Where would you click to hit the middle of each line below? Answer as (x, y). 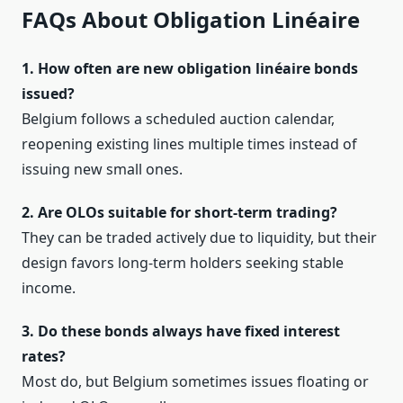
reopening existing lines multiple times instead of (189, 144)
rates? (44, 357)
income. (49, 288)
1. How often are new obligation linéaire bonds (190, 69)
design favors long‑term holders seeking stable (183, 263)
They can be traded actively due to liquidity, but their (199, 238)
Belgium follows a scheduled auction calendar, (178, 119)
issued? (48, 94)
